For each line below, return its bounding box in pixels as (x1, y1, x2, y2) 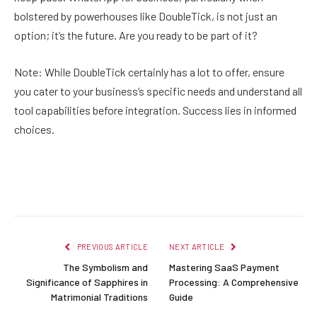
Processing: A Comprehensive (169, 275, 299, 288)
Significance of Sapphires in (26, 275, 148, 288)
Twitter (74, 181, 111, 195)
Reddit (219, 181, 253, 195)
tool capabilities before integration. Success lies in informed (14, 103, 296, 117)
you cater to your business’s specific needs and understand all (14, 83, 302, 98)
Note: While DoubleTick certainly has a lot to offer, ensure (14, 64, 284, 79)
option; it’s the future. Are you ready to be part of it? (14, 28, 258, 42)
